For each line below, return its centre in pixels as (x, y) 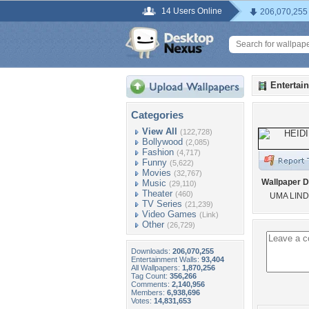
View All (160, 131)
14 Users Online (192, 11)
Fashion (158, 152)
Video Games (169, 214)
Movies (157, 173)
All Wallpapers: (157, 268)
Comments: (151, 284)
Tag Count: (150, 276)
